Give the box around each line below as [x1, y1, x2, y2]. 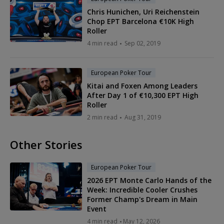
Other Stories [10, 137, 82, 152]
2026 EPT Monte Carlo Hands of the [87, 175, 211, 185]
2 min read [87, 113, 117, 122]
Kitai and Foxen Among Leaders [87, 81, 197, 91]
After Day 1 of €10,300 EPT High [87, 90, 198, 100]
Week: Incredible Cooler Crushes [87, 185, 197, 195]
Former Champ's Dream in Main [87, 194, 197, 204]
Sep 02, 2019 [124, 39, 160, 48]
